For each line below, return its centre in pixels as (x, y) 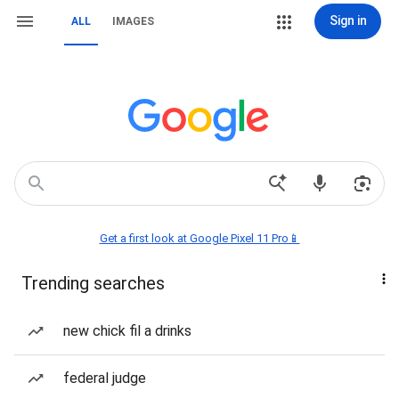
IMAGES (133, 21)
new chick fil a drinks (127, 331)
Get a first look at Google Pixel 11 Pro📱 (199, 238)
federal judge (105, 378)
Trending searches (93, 283)
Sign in (348, 20)
